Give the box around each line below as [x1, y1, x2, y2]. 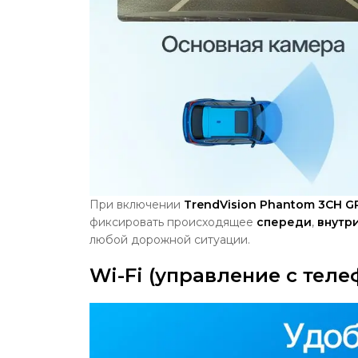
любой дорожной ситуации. [89, 232, 250, 247]
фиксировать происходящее [89, 214, 253, 229]
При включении [89, 197, 181, 212]
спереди [257, 214, 312, 229]
